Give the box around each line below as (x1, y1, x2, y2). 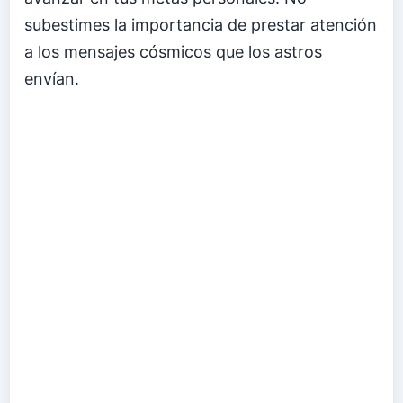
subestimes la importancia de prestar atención (24, 15, 377, 35)
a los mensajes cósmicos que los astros (24, 42, 322, 62)
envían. (24, 69, 79, 89)
